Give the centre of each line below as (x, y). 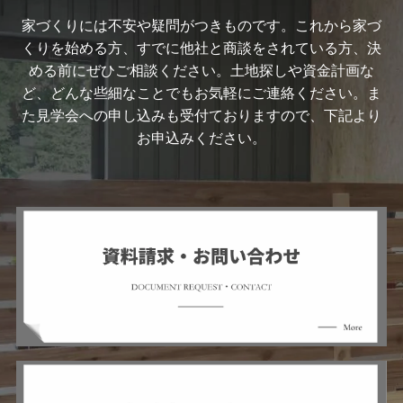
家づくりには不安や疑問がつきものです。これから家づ (201, 25)
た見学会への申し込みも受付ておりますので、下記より (201, 115)
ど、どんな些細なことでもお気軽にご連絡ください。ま (201, 92)
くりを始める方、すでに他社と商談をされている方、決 (201, 47)
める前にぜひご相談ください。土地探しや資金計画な (201, 70)
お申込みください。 (201, 137)
